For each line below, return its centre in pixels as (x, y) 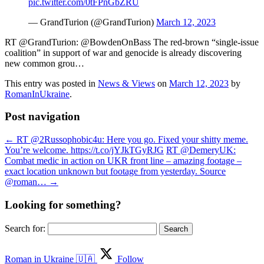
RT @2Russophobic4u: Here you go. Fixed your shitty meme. (131, 140)
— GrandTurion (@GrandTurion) (92, 22)
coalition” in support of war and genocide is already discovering (123, 52)
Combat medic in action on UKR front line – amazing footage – (123, 161)
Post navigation (42, 117)
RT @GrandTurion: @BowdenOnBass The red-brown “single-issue (132, 42)
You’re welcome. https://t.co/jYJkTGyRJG (84, 150)
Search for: (25, 228)
